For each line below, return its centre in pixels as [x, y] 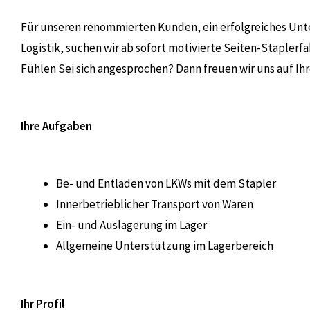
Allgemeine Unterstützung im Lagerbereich [165, 246]
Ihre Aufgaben [56, 126]
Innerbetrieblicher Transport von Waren [155, 204]
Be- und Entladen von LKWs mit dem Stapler [166, 184]
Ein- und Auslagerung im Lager [131, 225]
